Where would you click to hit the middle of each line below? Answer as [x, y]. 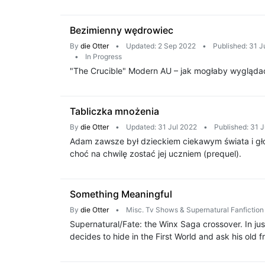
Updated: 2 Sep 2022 [161, 46]
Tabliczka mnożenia [114, 111]
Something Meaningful [121, 194]
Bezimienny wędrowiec [122, 30]
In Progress [104, 56]
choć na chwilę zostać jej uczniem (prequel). [156, 153]
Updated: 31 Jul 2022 [161, 127]
